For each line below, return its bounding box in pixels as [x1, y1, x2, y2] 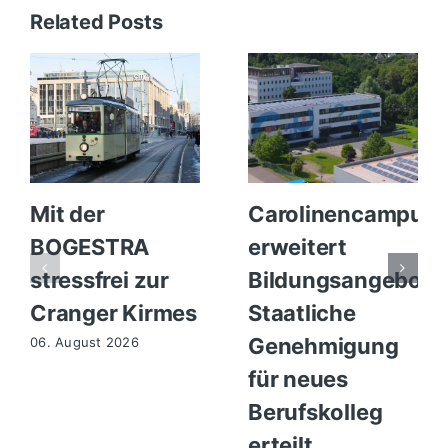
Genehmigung [247, 332, 399, 359]
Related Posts [29, 9, 163, 34]
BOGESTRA [29, 233, 150, 260]
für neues [247, 365, 349, 392]
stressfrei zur [29, 266, 169, 293]
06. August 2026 [29, 333, 140, 350]
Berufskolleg [247, 398, 383, 425]
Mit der [29, 200, 105, 227]
